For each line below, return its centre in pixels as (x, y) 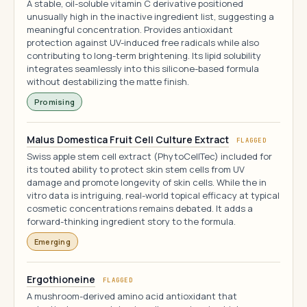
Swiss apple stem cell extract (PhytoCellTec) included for (149, 156)
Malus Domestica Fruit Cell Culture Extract (128, 139)
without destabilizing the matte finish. (108, 82)
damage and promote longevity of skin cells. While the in (147, 182)
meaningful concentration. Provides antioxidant (130, 29)
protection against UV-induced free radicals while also (143, 42)
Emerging (52, 242)
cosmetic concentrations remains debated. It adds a (140, 208)
